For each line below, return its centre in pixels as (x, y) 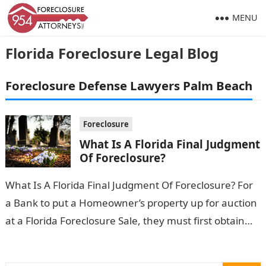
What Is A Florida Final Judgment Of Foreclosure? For (129, 185)
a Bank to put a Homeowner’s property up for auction (131, 203)
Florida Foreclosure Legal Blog (112, 53)
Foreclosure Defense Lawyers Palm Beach (129, 85)
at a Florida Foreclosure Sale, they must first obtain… (129, 221)
